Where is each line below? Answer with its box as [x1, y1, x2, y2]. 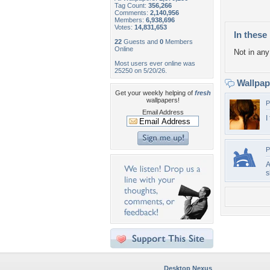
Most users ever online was [115, 60, 195, 67]
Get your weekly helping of [115, 89, 195, 96]
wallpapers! [146, 96, 180, 104]
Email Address [142, 108, 184, 116]
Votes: [115, 24, 134, 31]
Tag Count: [115, 2, 148, 9]
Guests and [122, 38, 160, 45]
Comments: [115, 9, 150, 16]
